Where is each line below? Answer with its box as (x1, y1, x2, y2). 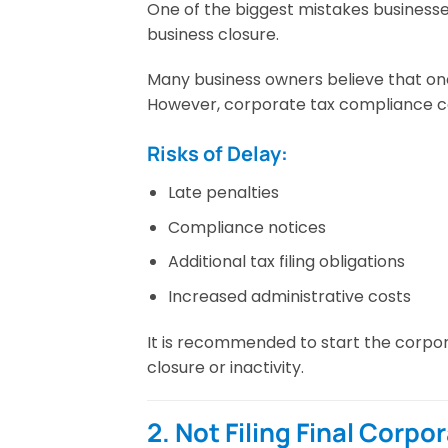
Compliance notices (167, 215, 326, 239)
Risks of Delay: (147, 140, 288, 168)
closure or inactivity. (147, 355, 304, 379)
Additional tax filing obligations (167, 250, 405, 274)
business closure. (147, 22, 279, 46)
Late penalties (167, 181, 279, 205)
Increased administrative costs (167, 284, 411, 308)
